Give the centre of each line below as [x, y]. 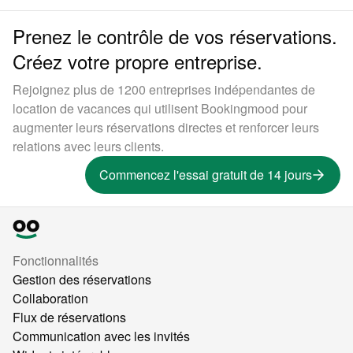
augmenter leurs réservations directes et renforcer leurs [166, 127]
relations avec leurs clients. [88, 146]
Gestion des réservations [82, 279]
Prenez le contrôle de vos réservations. [175, 36]
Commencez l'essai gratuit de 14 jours [206, 175]
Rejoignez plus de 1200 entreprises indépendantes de [164, 89]
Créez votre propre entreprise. [137, 61]
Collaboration [50, 298]
